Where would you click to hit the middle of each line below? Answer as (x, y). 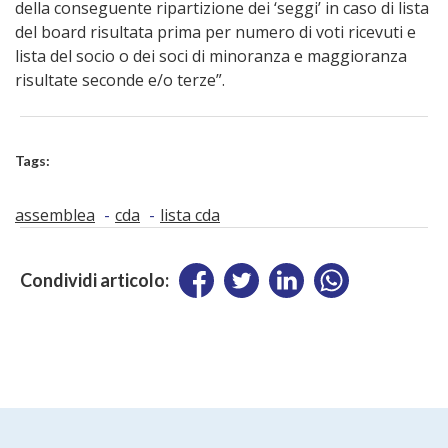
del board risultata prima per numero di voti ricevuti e (215, 32)
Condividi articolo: (94, 280)
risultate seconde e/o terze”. (120, 80)
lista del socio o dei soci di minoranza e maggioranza (211, 56)
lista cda (190, 215)
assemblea (55, 215)
